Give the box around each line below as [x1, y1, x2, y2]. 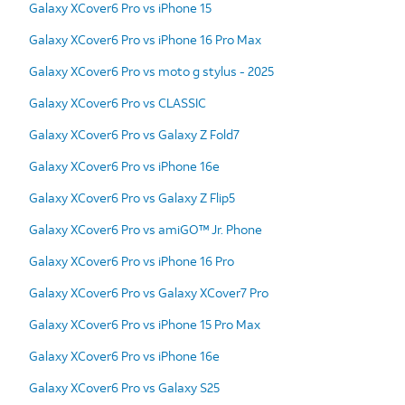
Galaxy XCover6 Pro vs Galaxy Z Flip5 [29, 188, 235, 206]
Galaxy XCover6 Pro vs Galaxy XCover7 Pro [29, 283, 268, 301]
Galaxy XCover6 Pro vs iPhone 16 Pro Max [29, 30, 261, 48]
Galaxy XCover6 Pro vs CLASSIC [29, 93, 206, 111]
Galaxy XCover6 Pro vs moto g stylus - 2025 [29, 61, 274, 80]
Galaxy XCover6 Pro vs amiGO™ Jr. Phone [29, 220, 262, 238]
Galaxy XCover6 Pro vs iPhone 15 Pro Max [29, 315, 260, 333]
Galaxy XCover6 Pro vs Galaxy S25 [29, 378, 220, 396]
